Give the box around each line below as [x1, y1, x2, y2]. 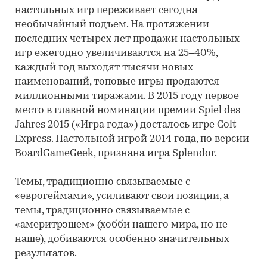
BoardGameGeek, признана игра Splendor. [15, 148, 217, 159]
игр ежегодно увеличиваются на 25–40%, [15, 48, 218, 58]
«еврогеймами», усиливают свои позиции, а [15, 191, 229, 201]
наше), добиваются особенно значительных [15, 234, 229, 244]
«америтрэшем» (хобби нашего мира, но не [15, 220, 228, 230]
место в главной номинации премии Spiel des [15, 105, 240, 116]
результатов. [15, 249, 77, 259]
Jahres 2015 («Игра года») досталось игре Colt [15, 120, 237, 130]
